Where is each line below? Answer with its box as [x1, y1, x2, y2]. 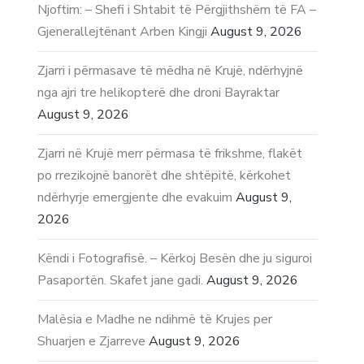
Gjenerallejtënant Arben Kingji [37, 22, 208, 41]
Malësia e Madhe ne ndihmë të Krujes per [37, 310, 273, 328]
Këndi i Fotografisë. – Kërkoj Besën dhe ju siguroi [37, 249, 313, 267]
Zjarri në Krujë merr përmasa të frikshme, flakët [37, 144, 303, 162]
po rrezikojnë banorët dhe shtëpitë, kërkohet [37, 166, 292, 184]
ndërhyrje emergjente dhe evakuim [37, 188, 233, 206]
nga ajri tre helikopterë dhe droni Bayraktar [37, 83, 280, 102]
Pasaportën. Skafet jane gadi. [37, 271, 204, 289]
